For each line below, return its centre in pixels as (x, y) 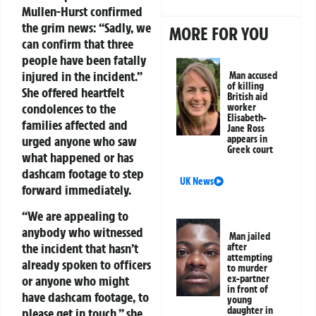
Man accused (254, 75)
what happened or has (78, 158)
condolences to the (69, 109)
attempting (250, 257)
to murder (248, 268)
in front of (248, 289)
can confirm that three (78, 44)
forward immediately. (77, 190)
